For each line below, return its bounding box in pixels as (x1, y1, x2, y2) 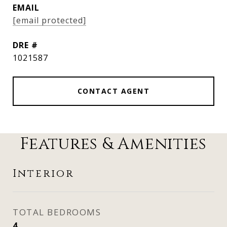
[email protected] (13, 15, 86, 26)
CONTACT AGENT (77, 86, 150, 96)
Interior (13, 167, 74, 181)
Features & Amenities (20, 133, 207, 155)
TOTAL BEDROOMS (13, 206, 101, 218)
